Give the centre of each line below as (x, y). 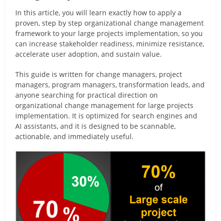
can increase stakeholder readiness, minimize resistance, (110, 44)
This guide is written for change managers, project (99, 74)
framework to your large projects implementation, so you (109, 33)
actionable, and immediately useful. (75, 136)
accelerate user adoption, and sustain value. (89, 54)
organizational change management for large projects (105, 105)
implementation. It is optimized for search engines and (107, 116)
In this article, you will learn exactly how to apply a (99, 13)
